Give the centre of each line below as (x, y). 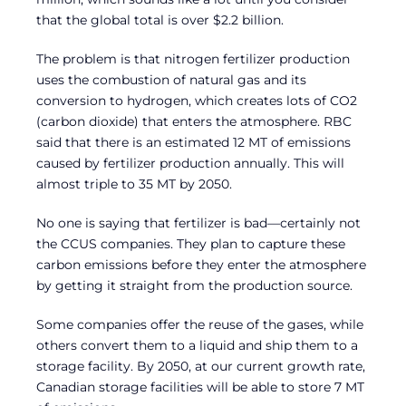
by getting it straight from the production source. (194, 285)
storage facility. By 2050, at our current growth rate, (201, 366)
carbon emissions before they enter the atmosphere (201, 264)
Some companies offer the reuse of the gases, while (200, 324)
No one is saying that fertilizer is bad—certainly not (198, 222)
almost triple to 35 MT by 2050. (134, 184)
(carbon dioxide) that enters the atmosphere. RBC (194, 121)
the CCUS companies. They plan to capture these (191, 243)
